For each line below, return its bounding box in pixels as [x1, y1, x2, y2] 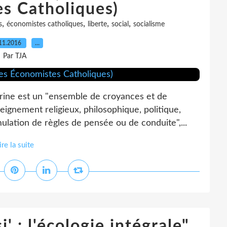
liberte [87, 21, 107, 28]
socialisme [133, 21, 165, 28]
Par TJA [3, 53, 27, 60]
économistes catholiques [6, 21, 83, 28]
